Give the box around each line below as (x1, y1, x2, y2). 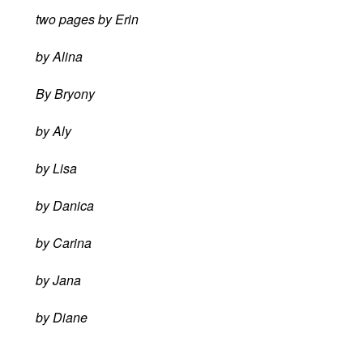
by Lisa (36, 159, 77, 178)
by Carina (36, 233, 92, 253)
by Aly (36, 122, 71, 141)
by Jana (36, 271, 81, 290)
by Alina (36, 47, 83, 66)
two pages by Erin (36, 10, 139, 29)
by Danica (36, 196, 94, 216)
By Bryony (36, 84, 95, 104)
